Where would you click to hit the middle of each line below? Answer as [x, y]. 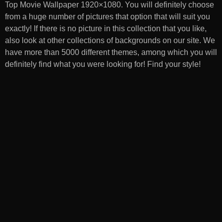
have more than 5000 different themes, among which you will [111, 52]
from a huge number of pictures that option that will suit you [108, 17]
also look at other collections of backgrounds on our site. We [110, 40]
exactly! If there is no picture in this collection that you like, [106, 28]
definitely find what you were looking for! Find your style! [103, 64]
